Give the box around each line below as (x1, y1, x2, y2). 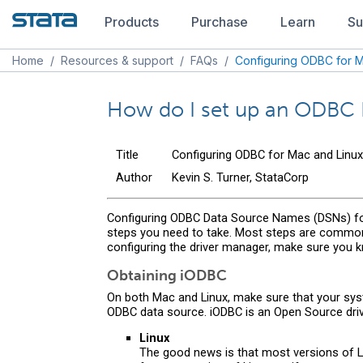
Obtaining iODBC (107, 266, 227, 284)
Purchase (191, 14, 248, 30)
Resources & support (61, 53, 173, 67)
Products (105, 14, 159, 30)
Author (116, 169, 152, 185)
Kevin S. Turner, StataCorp (172, 169, 309, 185)
